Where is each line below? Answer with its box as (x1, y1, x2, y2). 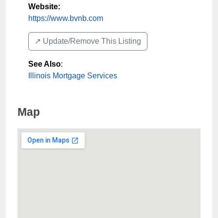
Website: (28, 2, 60, 11)
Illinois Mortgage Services (28, 72, 117, 80)
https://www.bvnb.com (28, 14, 103, 22)
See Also (28, 60, 61, 68)
